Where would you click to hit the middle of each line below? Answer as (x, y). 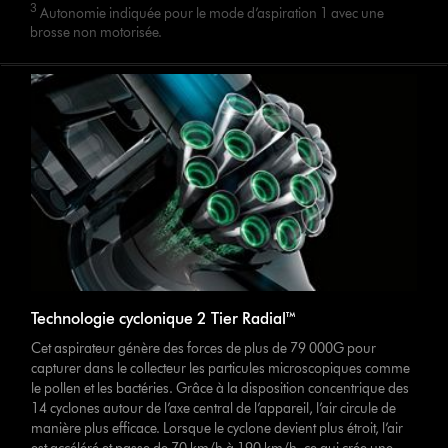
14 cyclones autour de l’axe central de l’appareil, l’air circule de (214, 409)
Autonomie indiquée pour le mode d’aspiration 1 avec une (211, 13)
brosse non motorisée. (96, 33)
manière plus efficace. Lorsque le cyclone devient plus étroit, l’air (217, 429)
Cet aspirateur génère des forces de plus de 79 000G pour (204, 349)
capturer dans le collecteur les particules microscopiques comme (221, 369)
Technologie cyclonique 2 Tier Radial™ (164, 319)
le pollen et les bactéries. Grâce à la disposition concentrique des (220, 389)
